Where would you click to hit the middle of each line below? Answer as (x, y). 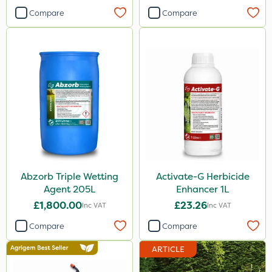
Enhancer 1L (202, 189)
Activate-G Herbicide (202, 176)
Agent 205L (70, 189)
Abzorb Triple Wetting (70, 176)
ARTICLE (168, 249)
